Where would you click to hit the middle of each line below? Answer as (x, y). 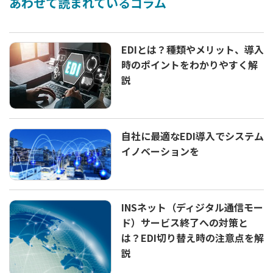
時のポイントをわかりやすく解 (190, 65)
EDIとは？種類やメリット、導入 (193, 50)
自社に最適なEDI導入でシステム (193, 136)
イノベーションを (160, 151)
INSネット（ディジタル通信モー (192, 207)
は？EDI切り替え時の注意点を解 (193, 237)
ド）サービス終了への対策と (185, 222)
